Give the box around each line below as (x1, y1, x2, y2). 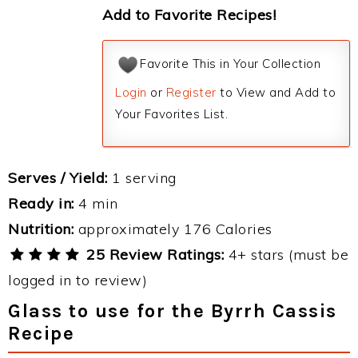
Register (165, 85, 217, 100)
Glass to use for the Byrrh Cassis (8, 300, 337, 322)
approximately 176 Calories (74, 220, 272, 238)
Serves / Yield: (8, 169, 108, 187)
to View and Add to (216, 85, 336, 100)
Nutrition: (8, 220, 74, 238)
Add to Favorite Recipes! (102, 6, 276, 24)
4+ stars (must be (224, 245, 349, 264)
